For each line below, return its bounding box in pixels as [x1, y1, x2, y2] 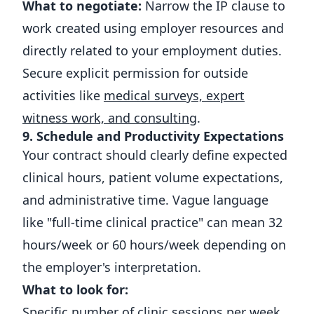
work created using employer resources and [22, 20, 284, 36]
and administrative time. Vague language [22, 191, 268, 208]
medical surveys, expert [104, 87, 245, 104]
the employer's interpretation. [22, 259, 201, 275]
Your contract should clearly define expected [22, 146, 287, 163]
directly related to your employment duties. [22, 42, 282, 59]
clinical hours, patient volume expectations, [22, 169, 283, 186]
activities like [22, 87, 104, 104]
